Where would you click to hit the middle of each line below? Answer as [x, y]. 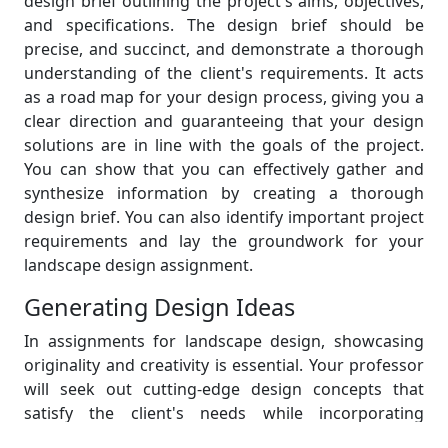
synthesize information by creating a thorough [224, 193]
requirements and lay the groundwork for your [224, 241]
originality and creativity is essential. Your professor [224, 365]
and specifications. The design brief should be [224, 25]
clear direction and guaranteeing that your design [224, 121]
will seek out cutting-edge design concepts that [224, 389]
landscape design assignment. [138, 265]
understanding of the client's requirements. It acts [224, 73]
